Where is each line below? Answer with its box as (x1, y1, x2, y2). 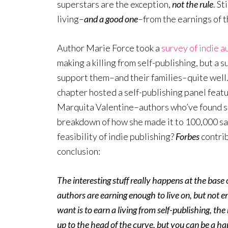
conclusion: (57, 146, 100, 157)
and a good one (84, 13, 138, 24)
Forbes (176, 131, 199, 142)
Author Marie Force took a (57, 42, 161, 53)
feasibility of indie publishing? (57, 131, 176, 142)
